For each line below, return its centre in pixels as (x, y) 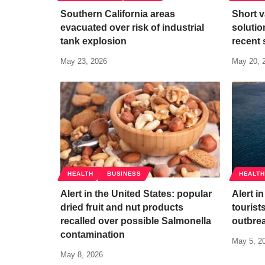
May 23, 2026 (84, 61)
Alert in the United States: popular (136, 193)
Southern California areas (118, 14)
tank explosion (93, 41)
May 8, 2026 (82, 254)
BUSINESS (124, 173)
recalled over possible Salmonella (136, 221)
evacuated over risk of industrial (132, 27)
